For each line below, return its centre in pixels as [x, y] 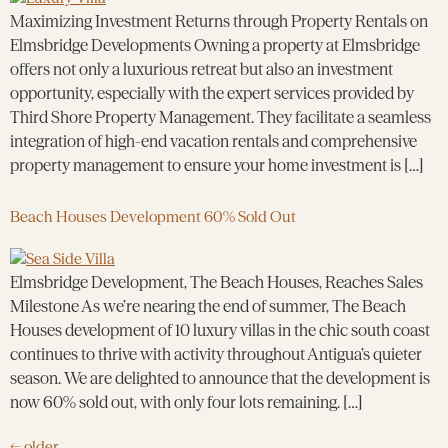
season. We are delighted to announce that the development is [220, 377]
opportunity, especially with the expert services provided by [212, 93]
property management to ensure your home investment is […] [217, 165]
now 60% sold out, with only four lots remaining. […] [186, 401]
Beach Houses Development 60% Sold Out [153, 216]
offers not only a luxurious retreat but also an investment [201, 69]
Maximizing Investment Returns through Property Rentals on [219, 21]
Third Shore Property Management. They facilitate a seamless [220, 117]
